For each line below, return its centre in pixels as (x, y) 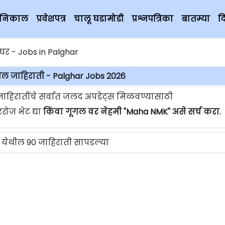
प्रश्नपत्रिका (152, 19)
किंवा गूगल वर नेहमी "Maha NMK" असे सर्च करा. (132, 112)
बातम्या (196, 19)
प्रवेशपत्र (51, 19)
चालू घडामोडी (99, 19)
